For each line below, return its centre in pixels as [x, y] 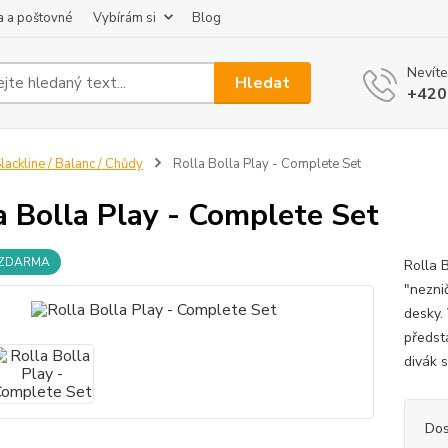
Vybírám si [124, 18]
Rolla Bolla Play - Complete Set [265, 164]
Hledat [263, 82]
